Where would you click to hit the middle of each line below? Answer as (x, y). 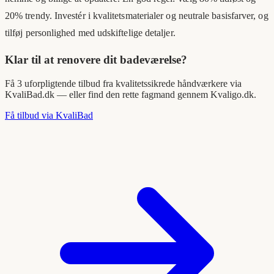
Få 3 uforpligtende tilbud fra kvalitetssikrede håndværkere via (123, 83)
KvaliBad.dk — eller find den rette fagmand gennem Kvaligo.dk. (131, 94)
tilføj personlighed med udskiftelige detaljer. (90, 33)
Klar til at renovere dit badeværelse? (96, 60)
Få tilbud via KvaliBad (49, 115)
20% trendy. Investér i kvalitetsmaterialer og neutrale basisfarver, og (137, 16)
